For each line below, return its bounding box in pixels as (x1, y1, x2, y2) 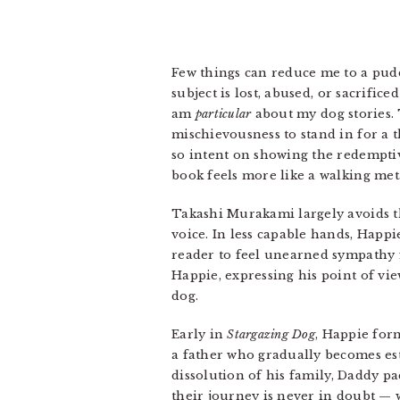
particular (195, 106, 252, 122)
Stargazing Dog (227, 327, 315, 343)
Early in (171, 327, 228, 343)
